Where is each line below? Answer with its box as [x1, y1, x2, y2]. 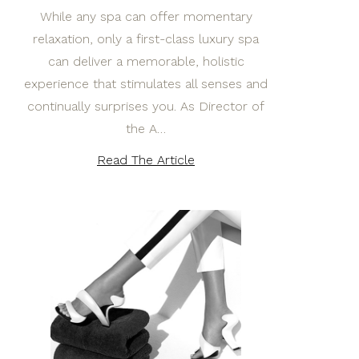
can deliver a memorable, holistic [47, 54, 244, 69]
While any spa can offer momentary [39, 9, 252, 24]
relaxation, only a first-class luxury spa [33, 31, 259, 46]
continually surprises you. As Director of [27, 99, 264, 114]
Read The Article [97, 152, 195, 167]
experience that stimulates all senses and [24, 76, 268, 91]
